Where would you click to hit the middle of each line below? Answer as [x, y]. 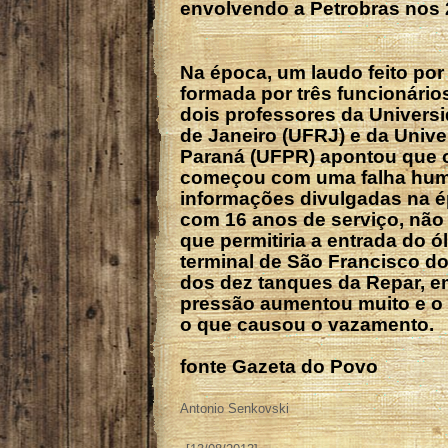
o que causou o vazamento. [307, 324]
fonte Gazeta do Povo [279, 366]
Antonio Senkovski [234, 408]
